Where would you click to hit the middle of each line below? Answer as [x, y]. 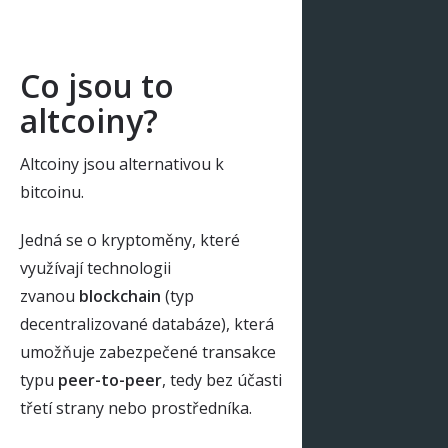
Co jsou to [97, 86]
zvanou [49, 296]
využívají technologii [95, 268]
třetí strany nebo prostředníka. [136, 408]
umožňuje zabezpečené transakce [148, 352]
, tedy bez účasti [222, 380]
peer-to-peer [110, 380]
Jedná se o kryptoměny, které [130, 240]
